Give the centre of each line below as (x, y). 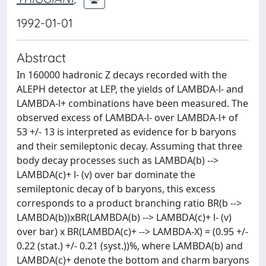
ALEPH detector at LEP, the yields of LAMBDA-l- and (130, 89)
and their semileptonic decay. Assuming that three (129, 146)
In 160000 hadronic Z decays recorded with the (122, 75)
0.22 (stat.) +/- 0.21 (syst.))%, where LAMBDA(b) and (130, 246)
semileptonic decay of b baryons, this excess (116, 189)
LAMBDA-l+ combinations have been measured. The (132, 103)
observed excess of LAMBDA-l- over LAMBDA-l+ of (127, 118)
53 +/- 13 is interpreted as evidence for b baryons (126, 132)
